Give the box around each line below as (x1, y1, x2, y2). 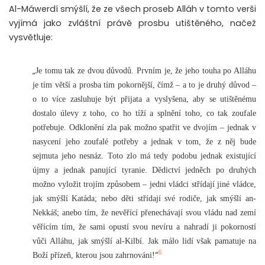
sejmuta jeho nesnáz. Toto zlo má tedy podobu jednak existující (33, 150, 256, 160)
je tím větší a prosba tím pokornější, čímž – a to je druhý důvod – (33, 79, 256, 89)
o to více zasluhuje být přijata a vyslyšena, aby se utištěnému (33, 93, 256, 104)
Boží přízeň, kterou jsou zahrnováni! (33, 250, 155, 260)
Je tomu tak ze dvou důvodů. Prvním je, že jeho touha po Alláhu (35, 65, 256, 75)
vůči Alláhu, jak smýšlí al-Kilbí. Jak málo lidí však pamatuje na (33, 235, 256, 245)
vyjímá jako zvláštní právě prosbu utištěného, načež (9, 17, 256, 29)
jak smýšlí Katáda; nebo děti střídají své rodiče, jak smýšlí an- (33, 193, 256, 203)
